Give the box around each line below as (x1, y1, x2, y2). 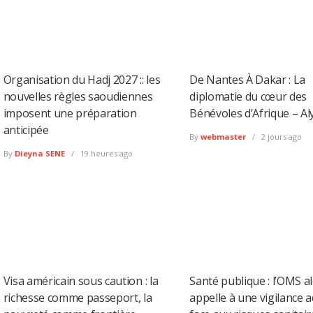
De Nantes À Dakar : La (189, 71, 306, 87)
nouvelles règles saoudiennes (3, 88, 153, 104)
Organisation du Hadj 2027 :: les (3, 71, 161, 87)
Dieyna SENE (14, 148, 65, 159)
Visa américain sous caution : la (3, 273, 159, 289)
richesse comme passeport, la (3, 290, 152, 306)
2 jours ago (259, 131, 303, 143)
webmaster (201, 131, 247, 143)
